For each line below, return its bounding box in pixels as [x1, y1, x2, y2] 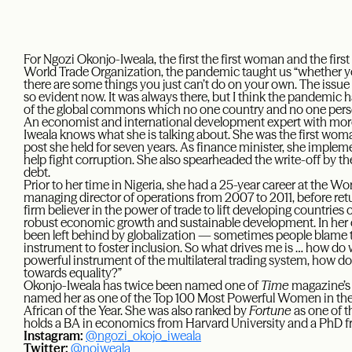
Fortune [249, 302, 291, 318]
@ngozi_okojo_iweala [86, 328, 201, 343]
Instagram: [24, 328, 83, 343]
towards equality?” [24, 265, 122, 280]
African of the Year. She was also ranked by [24, 302, 249, 318]
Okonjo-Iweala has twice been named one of [24, 277, 261, 293]
